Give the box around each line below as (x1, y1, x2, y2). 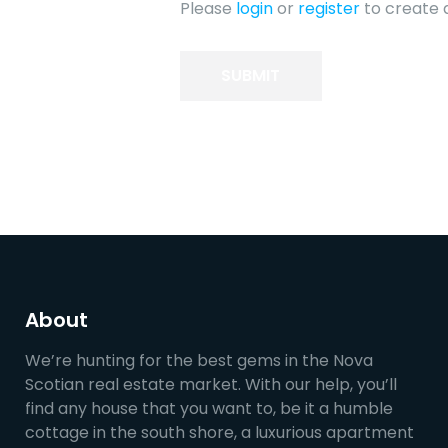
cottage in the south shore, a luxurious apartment (25, 421, 414, 444)
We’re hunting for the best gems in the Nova (25, 349, 373, 372)
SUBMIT (221, 64, 280, 87)
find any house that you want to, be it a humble (25, 397, 393, 420)
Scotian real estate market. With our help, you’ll (25, 373, 397, 396)
